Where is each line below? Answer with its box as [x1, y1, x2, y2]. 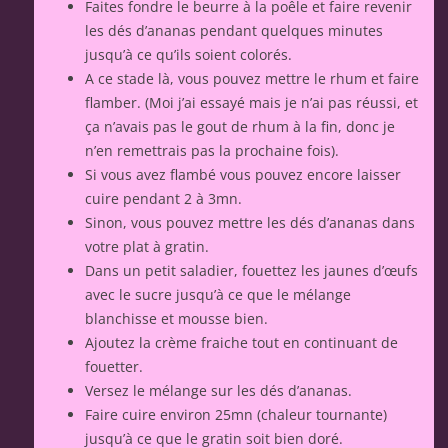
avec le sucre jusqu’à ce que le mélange [85, 285, 351, 305]
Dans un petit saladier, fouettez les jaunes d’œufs [85, 261, 418, 281]
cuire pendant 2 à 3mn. [85, 189, 242, 209]
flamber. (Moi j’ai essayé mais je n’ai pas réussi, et [85, 93, 418, 113]
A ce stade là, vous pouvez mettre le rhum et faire [85, 69, 419, 89]
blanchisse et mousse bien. [85, 309, 268, 329]
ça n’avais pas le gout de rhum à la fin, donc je [85, 117, 395, 137]
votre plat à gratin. [85, 237, 209, 257]
